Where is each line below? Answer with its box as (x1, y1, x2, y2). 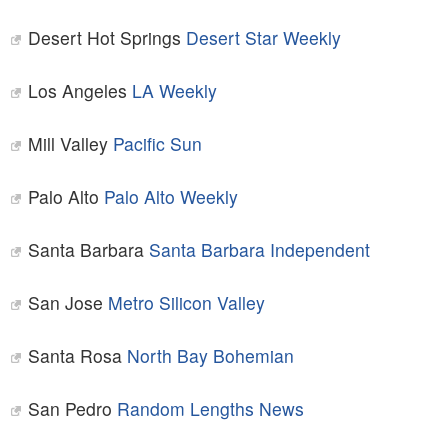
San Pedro (27, 396, 117, 422)
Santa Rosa (27, 343, 127, 369)
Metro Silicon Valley (107, 290, 265, 316)
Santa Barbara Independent (148, 237, 370, 263)
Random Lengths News (116, 396, 304, 422)
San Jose (27, 290, 108, 316)
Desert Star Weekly (185, 25, 341, 51)
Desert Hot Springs (27, 25, 186, 51)
